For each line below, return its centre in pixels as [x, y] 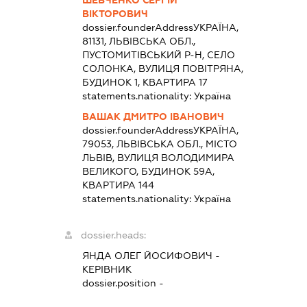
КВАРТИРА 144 [119, 185]
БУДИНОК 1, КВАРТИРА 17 [145, 82]
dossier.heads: [114, 235]
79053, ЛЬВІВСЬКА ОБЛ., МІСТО [160, 144]
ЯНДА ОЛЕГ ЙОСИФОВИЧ [148, 255]
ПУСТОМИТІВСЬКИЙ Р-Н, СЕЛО [159, 54]
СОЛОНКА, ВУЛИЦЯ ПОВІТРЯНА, [163, 68]
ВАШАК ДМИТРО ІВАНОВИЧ [153, 116]
